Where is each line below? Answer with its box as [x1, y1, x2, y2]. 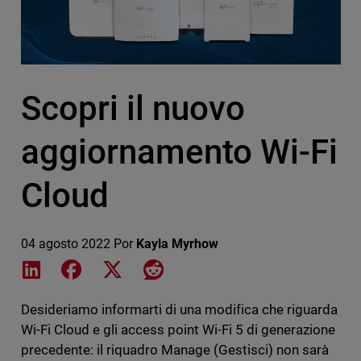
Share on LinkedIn [43, 259, 146, 276]
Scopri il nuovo [20, 88, 245, 128]
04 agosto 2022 [20, 235, 110, 251]
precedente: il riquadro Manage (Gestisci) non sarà [20, 341, 330, 358]
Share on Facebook [84, 259, 194, 276]
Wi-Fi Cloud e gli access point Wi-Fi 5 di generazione [20, 321, 336, 338]
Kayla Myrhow [135, 235, 219, 251]
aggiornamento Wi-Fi [20, 131, 338, 172]
